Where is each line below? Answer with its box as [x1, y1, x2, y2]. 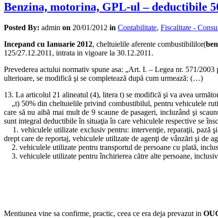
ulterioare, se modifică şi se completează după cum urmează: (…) [4, 73, 203, 82]
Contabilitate [118, 23, 157, 32]
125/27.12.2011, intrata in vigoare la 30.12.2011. [4, 48, 153, 57]
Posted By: [4, 23, 39, 32]
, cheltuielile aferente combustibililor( [92, 39, 206, 48]
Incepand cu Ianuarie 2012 [4, 39, 92, 48]
